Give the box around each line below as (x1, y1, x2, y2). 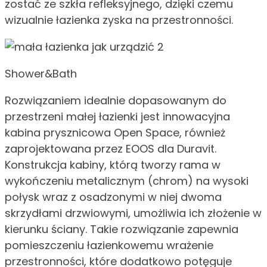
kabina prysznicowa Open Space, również (5, 125, 225, 141)
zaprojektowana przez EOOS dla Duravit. (5, 141, 216, 157)
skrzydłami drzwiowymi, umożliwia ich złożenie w (5, 206, 262, 221)
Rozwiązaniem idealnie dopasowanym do (5, 93, 226, 108)
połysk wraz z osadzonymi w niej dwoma (5, 190, 222, 205)
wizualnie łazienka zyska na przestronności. (5, 13, 233, 28)
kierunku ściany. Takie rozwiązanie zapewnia (5, 222, 238, 237)
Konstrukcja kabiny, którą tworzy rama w (5, 157, 221, 173)
